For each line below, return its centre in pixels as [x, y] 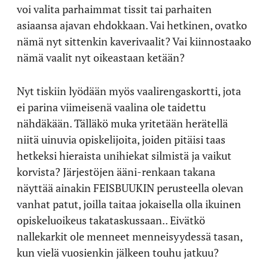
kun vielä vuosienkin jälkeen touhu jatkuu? [118, 252]
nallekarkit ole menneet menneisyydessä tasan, [130, 236]
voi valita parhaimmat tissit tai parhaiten [114, 9]
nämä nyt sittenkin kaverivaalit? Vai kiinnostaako [134, 41]
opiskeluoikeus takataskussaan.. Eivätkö [111, 220]
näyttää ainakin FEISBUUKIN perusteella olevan [130, 188]
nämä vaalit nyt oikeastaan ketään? [101, 57]
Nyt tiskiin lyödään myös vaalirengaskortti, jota [129, 91]
